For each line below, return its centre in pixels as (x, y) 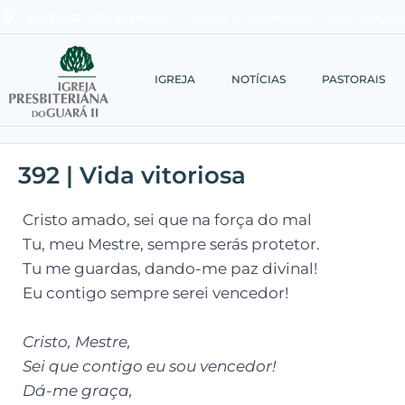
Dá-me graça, (78, 390)
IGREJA (174, 80)
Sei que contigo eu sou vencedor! (149, 366)
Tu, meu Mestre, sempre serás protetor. (171, 244)
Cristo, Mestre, (77, 341)
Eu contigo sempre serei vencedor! (155, 292)
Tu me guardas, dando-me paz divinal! (170, 268)
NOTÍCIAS (258, 80)
